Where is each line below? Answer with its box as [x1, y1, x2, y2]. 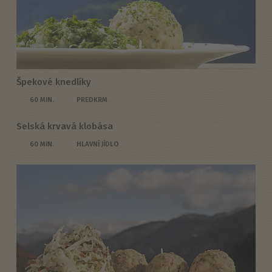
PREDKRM [76, 95, 107, 104]
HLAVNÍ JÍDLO [76, 140, 119, 149]
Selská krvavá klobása [16, 121, 113, 132]
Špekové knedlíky [16, 76, 91, 87]
